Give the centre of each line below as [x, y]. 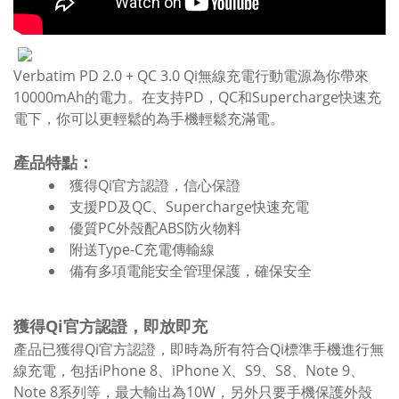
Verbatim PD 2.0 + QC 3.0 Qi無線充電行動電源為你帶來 [191, 76]
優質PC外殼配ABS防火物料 [155, 228]
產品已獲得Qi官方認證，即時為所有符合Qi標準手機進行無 [199, 349]
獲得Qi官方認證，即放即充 [110, 326]
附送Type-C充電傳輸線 [142, 249]
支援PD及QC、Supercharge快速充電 [189, 207]
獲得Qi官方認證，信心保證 [155, 185]
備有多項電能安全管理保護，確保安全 [191, 271]
